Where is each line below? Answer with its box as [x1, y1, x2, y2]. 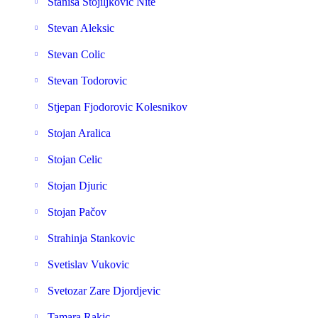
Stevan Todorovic [48, 75, 127, 87]
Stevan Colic [48, 48, 105, 60]
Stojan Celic [48, 153, 102, 165]
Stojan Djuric [48, 180, 107, 192]
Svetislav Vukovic [48, 258, 129, 270]
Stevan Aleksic [48, 22, 114, 34]
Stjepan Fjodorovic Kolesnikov [48, 101, 187, 113]
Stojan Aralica [48, 127, 111, 139]
